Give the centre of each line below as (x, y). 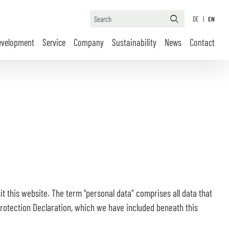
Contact (202, 42)
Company (88, 42)
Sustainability (134, 42)
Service (54, 42)
